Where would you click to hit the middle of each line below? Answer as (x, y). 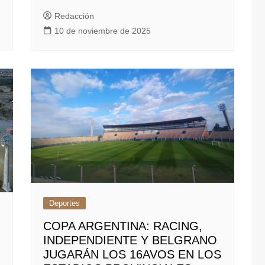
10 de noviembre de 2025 (103, 31)
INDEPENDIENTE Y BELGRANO (130, 240)
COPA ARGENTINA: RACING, (123, 226)
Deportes (65, 203)
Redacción (75, 16)
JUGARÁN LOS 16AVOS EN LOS (132, 255)
